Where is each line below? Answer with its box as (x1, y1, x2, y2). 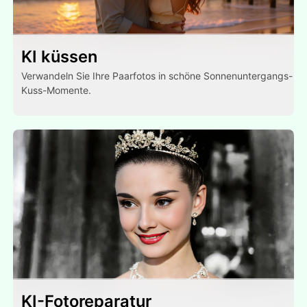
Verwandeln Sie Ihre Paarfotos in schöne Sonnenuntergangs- (21, 69, 293, 82)
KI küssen (21, 46, 98, 66)
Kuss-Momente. (21, 84, 92, 96)
